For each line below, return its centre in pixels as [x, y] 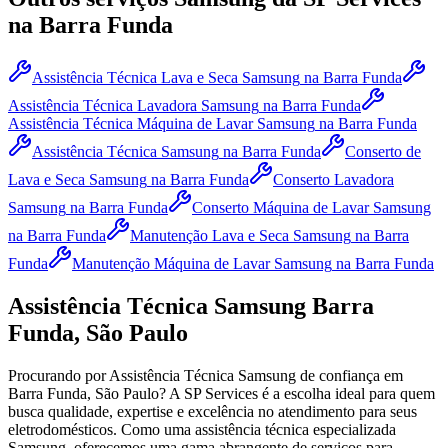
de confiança [340, 375]
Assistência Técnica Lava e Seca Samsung [166, 77]
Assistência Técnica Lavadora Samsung [133, 105]
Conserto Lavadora [333, 179]
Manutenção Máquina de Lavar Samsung [202, 263]
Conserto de [383, 151]
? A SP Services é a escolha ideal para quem [297, 393]
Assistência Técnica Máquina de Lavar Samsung [161, 123]
